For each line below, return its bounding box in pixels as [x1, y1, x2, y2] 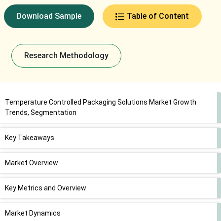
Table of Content [126, 11, 189, 21]
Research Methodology [24, 51, 109, 61]
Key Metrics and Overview [5, 184, 86, 192]
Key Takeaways [5, 134, 54, 142]
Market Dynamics [5, 209, 61, 218]
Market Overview [5, 159, 58, 167]
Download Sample [16, 11, 81, 21]
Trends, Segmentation [5, 109, 76, 117]
